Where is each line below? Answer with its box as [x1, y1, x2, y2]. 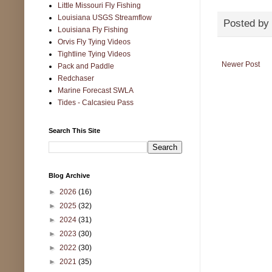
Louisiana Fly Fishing [58, 25, 128, 34]
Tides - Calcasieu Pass [58, 98, 134, 107]
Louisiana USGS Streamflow [58, 13, 152, 22]
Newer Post [222, 59, 260, 69]
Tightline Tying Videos [58, 49, 131, 58]
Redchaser [58, 73, 94, 83]
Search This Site [49, 126, 100, 134]
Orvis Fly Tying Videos [58, 37, 131, 46]
